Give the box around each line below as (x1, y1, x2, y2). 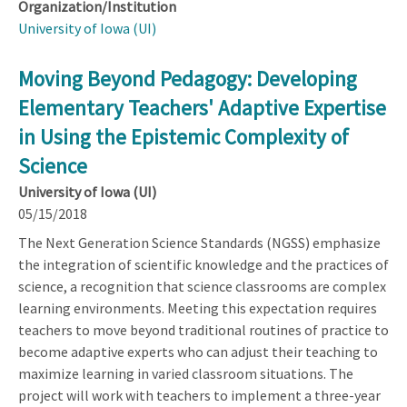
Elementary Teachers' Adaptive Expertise (18, 94, 386, 121)
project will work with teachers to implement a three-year (18, 385, 381, 404)
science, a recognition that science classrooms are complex (18, 276, 386, 295)
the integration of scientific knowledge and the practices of (18, 254, 389, 273)
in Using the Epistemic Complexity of (18, 123, 349, 150)
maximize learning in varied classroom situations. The (18, 363, 353, 382)
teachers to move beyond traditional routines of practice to (18, 320, 389, 339)
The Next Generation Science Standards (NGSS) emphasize (18, 233, 381, 252)
